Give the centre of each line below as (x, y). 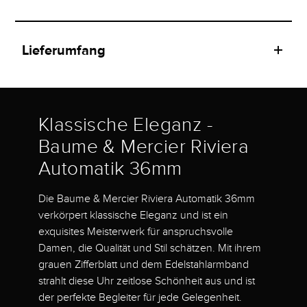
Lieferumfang (64, 50)
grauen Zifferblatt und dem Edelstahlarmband (144, 265)
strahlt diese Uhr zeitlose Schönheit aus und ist (147, 281)
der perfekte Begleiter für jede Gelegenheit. (140, 298)
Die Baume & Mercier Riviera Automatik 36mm (147, 199)
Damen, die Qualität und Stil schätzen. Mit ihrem (150, 248)
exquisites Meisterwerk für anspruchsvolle (136, 232)
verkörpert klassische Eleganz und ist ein (133, 216)
